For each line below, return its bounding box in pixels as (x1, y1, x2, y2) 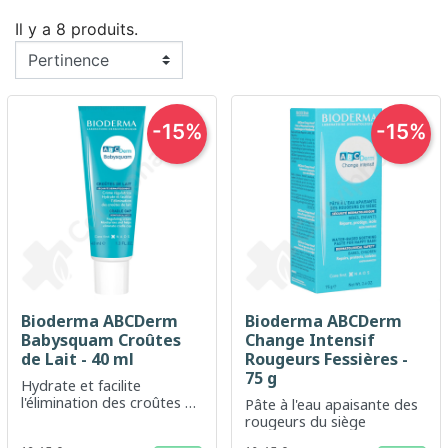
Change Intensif (244, 329, 375, 351)
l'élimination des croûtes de (20, 393, 202, 412)
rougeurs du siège (244, 412, 366, 431)
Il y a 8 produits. (15, 19, 138, 39)
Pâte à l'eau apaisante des (244, 395, 418, 414)
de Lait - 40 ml (20, 348, 134, 370)
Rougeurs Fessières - (244, 348, 408, 370)
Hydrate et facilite (20, 376, 141, 395)
